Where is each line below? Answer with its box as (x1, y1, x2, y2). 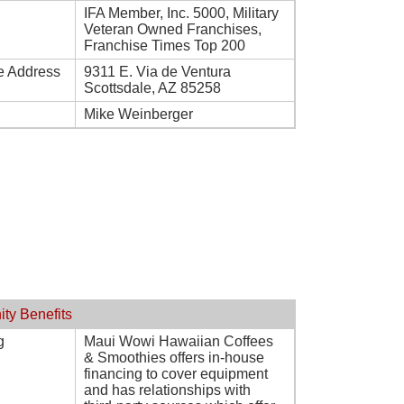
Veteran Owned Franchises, (84, 22, 262, 37)
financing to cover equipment (84, 366, 268, 381)
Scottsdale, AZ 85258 (84, 80, 221, 96)
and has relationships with (84, 382, 251, 398)
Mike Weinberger (84, 106, 193, 122)
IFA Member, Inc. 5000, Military (84, 5, 279, 21)
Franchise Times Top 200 (84, 38, 245, 53)
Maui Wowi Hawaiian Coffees (84, 334, 273, 349)
